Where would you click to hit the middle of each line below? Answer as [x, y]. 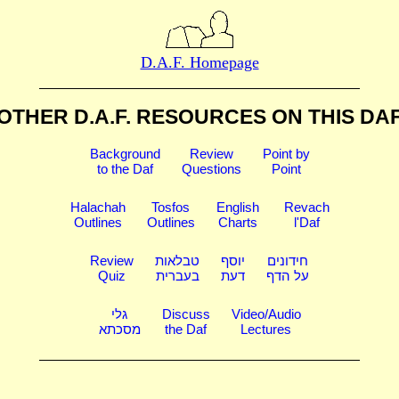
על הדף [288, 275]
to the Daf [125, 168]
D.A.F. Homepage [199, 62]
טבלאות [177, 260]
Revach [306, 207]
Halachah [98, 207]
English [237, 207]
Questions [211, 168]
